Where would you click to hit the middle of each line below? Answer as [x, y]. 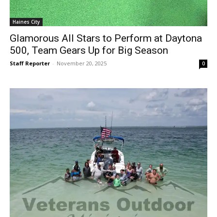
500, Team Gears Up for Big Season [89, 50]
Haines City [26, 22]
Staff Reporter [30, 63]
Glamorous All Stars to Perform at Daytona [106, 38]
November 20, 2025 [82, 63]
